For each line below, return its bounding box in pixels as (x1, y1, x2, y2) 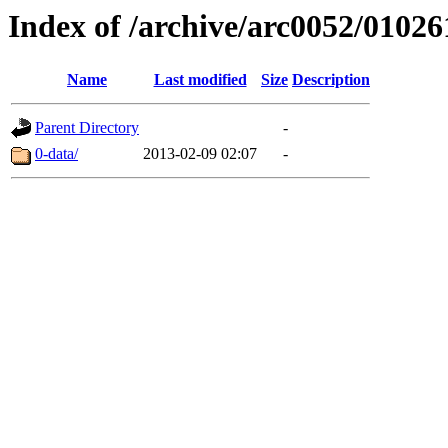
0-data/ (35, 145, 78, 163)
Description (292, 71, 370, 89)
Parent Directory (35, 119, 139, 137)
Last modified (153, 71, 247, 89)
